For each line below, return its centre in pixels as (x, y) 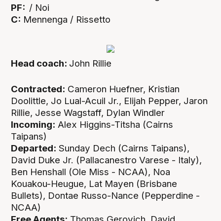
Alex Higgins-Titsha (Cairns (114, 124)
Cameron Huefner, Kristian (123, 89)
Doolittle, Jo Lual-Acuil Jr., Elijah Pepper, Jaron (110, 101)
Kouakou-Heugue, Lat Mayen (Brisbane (94, 184)
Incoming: (33, 124)
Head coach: (40, 63)
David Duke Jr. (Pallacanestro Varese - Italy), (107, 160)
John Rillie (91, 63)
